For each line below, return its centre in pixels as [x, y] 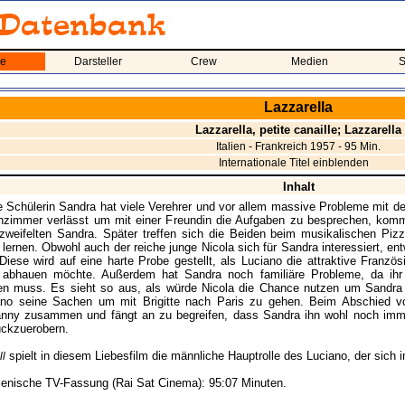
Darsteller [98, 61]
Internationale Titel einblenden [294, 163]
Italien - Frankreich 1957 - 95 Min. [298, 146]
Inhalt [298, 187]
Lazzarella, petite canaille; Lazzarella [298, 130]
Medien [310, 61]
